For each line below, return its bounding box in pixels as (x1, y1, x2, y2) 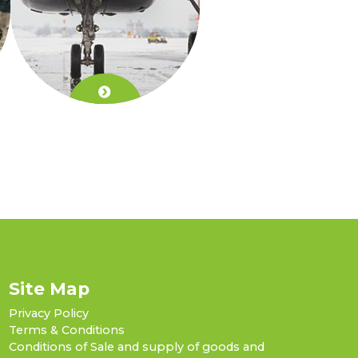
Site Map (8, 278, 89, 300)
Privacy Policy (8, 305, 89, 320)
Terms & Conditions (8, 322, 125, 337)
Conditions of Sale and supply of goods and (8, 339, 265, 354)
